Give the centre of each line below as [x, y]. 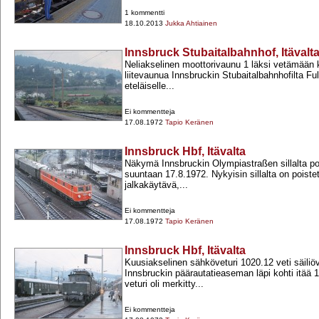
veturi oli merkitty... [164, 284]
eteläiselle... [150, 86]
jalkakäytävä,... [156, 185]
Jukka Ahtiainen [191, 23]
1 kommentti [145, 13]
